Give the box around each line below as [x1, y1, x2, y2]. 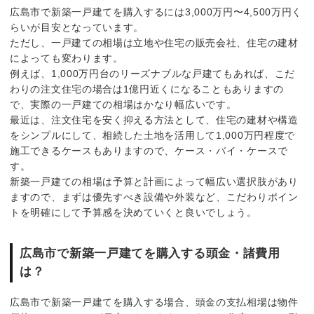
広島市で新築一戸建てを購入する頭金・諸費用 [20, 247, 280, 261]
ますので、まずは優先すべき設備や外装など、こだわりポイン [10, 191, 299, 203]
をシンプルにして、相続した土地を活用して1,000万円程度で [10, 129, 295, 141]
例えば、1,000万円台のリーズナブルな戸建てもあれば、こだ [10, 67, 295, 79]
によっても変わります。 [10, 52, 123, 64]
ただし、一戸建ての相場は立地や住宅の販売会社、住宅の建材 [10, 36, 299, 48]
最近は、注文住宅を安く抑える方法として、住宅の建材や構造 [10, 114, 299, 125]
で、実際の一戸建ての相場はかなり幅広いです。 [10, 98, 237, 110]
